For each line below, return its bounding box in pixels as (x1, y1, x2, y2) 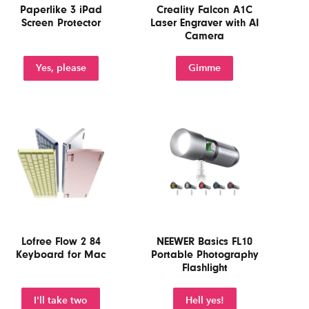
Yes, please (35, 62, 86, 74)
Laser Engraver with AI (150, 15, 259, 29)
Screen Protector (21, 15, 101, 29)
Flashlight (181, 261, 228, 275)
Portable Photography (150, 248, 259, 261)
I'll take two (34, 294, 88, 306)
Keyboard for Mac (16, 248, 106, 261)
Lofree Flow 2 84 (21, 235, 101, 248)
